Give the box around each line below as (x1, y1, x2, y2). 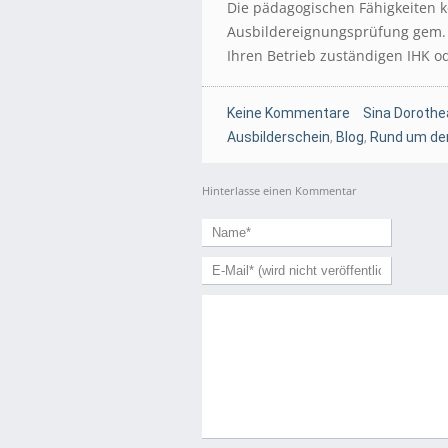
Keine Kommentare (227, 105, 350, 121)
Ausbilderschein (227, 129, 330, 145)
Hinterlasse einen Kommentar (202, 183, 357, 198)
